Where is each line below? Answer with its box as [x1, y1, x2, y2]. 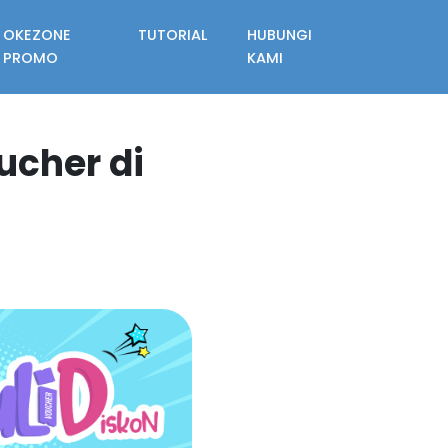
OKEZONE [2, 25, 71, 45]
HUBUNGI [247, 25, 313, 45]
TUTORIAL [138, 25, 208, 45]
